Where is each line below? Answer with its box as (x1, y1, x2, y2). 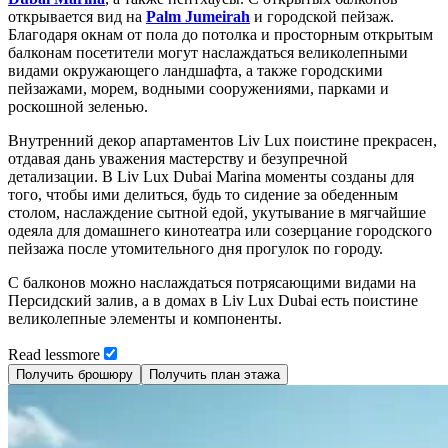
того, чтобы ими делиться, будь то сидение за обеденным (8, 185, 398, 203)
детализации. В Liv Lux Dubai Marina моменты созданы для (8, 167, 414, 185)
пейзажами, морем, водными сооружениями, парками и (8, 79, 389, 97)
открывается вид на (8, 7, 146, 25)
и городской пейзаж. (250, 7, 394, 25)
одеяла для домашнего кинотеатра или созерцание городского (8, 221, 432, 239)
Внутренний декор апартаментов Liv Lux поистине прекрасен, (8, 131, 437, 149)
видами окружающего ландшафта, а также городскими (8, 61, 383, 79)
